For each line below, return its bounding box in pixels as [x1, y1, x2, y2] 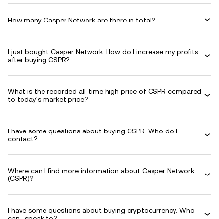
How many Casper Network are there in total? [8, 16, 155, 24]
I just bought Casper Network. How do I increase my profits [8, 48, 198, 56]
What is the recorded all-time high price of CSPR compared [8, 88, 201, 95]
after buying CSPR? [8, 56, 70, 64]
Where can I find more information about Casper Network [8, 167, 194, 175]
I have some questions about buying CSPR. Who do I [8, 127, 177, 135]
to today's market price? [8, 95, 88, 103]
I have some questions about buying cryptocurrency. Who [8, 206, 195, 214]
